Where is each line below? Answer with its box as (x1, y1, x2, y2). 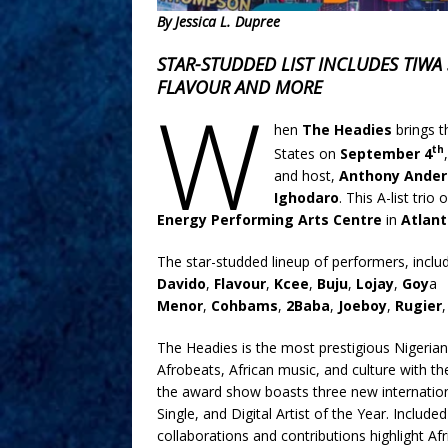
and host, (273, 165, 339, 185)
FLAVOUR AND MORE (157, 75, 322, 100)
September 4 (339, 143, 432, 163)
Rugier (395, 295, 442, 315)
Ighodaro (273, 187, 339, 207)
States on (273, 143, 340, 163)
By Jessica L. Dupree (157, 12, 280, 32)
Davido (157, 273, 206, 293)
